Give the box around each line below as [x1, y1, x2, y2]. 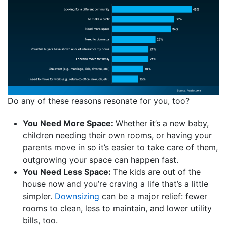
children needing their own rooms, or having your [23, 130, 212, 140]
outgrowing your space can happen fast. [23, 154, 178, 165]
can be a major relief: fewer [99, 191, 207, 201]
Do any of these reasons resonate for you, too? [8, 95, 190, 106]
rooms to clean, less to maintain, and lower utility [23, 203, 212, 213]
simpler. [23, 191, 55, 201]
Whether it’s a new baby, [116, 118, 209, 128]
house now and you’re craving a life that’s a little [23, 178, 208, 189]
